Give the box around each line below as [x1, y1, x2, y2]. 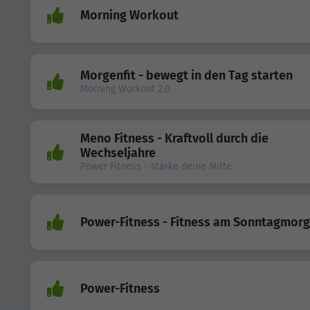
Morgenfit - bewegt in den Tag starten [80, 68, 293, 84]
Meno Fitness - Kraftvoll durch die [80, 131, 268, 147]
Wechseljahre [80, 145, 156, 161]
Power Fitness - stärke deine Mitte [80, 161, 232, 173]
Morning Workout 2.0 [80, 83, 170, 95]
